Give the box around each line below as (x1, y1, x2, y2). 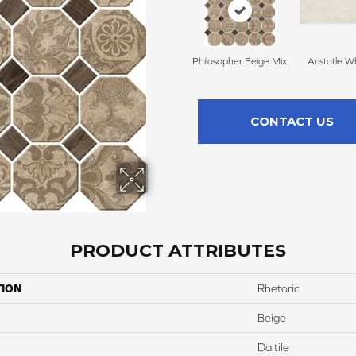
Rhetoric (257, 282, 300, 296)
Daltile (257, 341, 289, 354)
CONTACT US (250, 114, 334, 130)
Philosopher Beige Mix (192, 56, 287, 68)
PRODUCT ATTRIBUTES (70, 240, 286, 262)
